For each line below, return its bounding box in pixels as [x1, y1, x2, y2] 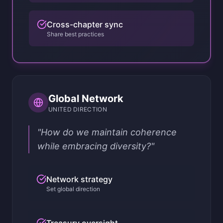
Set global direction [46, 185, 100, 193]
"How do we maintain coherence [37, 127, 177, 137]
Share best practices [47, 30, 104, 38]
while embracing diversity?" [37, 141, 154, 151]
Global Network [48, 93, 123, 105]
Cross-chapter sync [47, 19, 123, 29]
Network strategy [46, 174, 112, 184]
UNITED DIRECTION [48, 106, 107, 113]
